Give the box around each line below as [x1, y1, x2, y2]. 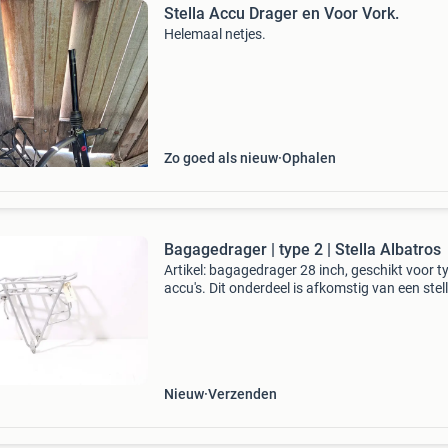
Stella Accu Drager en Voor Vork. [163, 4, 399, 23]
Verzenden [207, 386, 277, 402]
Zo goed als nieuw [163, 150, 278, 166]
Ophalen [281, 150, 336, 166]
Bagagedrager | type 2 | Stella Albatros [163, 240, 441, 259]
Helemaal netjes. [163, 26, 266, 42]
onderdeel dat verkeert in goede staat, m [163, 316, 411, 332]
